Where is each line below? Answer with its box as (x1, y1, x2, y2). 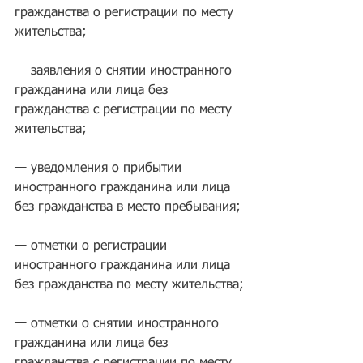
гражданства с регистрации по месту (15, 104, 236, 117)
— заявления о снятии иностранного (15, 65, 236, 79)
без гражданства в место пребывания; (15, 201, 241, 215)
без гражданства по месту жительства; (15, 279, 244, 293)
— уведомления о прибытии (15, 162, 186, 176)
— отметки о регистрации (15, 240, 171, 254)
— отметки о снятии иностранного (15, 318, 223, 331)
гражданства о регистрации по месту (15, 6, 237, 20)
